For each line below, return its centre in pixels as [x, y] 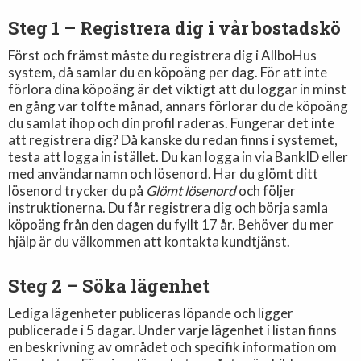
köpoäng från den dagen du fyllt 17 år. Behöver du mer [171, 224]
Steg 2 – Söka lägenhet [109, 285]
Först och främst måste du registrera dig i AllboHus [163, 55]
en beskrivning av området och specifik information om [173, 346]
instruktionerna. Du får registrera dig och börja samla [168, 207]
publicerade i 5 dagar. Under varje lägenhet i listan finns [173, 330]
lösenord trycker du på [77, 190]
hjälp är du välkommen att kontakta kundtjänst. [149, 241]
